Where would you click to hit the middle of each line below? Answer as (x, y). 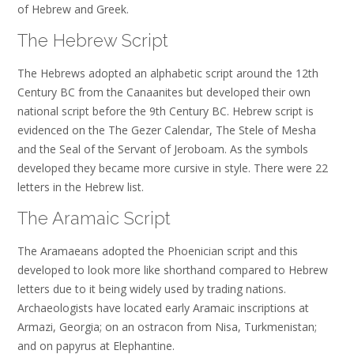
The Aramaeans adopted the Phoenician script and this (158, 250)
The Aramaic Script (94, 218)
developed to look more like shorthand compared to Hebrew (173, 269)
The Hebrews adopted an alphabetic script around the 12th (168, 73)
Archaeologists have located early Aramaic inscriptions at (163, 307)
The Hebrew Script (93, 41)
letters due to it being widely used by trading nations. (152, 288)
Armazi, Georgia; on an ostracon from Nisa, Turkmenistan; (167, 326)
